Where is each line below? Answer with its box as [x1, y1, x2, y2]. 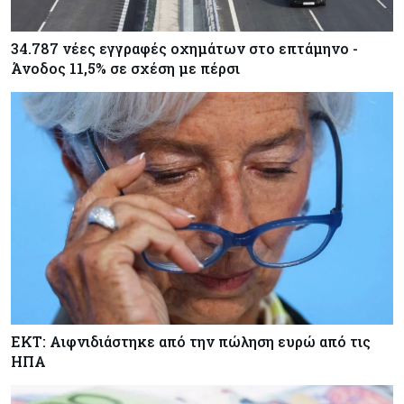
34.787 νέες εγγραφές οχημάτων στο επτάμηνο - [11, 39, 358, 59]
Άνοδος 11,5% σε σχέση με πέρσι [11, 59, 240, 78]
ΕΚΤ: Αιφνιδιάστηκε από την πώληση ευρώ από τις [11, 331, 371, 351]
